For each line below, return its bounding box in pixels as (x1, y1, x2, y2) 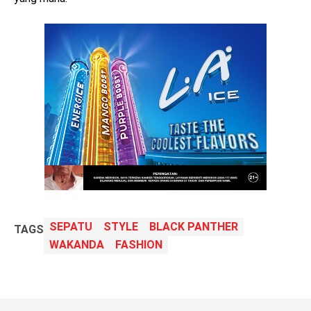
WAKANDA (49, 238, 104, 252)
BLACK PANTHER (149, 220, 238, 234)
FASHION (115, 238, 162, 252)
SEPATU (49, 220, 92, 234)
